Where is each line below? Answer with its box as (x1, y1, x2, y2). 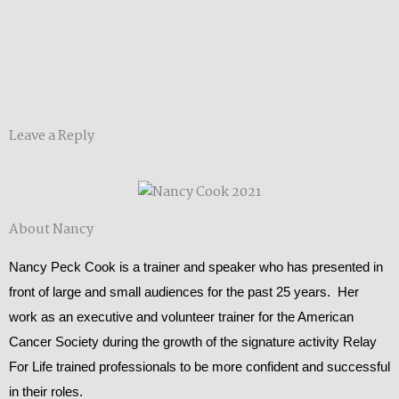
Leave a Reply (9, 125, 94, 147)
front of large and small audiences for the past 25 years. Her (9, 285, 359, 300)
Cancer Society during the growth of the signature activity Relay (9, 335, 377, 350)
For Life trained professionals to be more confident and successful (9, 360, 390, 375)
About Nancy (9, 219, 94, 241)
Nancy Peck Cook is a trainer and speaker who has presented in (9, 260, 383, 275)
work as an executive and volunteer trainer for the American (9, 310, 354, 325)
